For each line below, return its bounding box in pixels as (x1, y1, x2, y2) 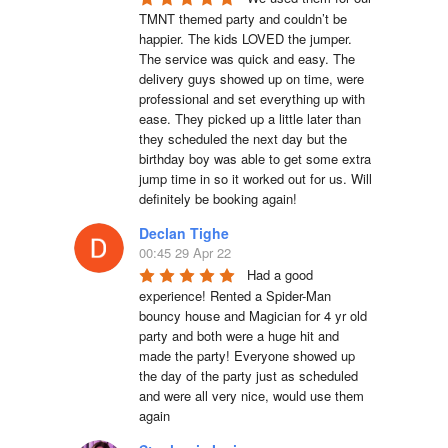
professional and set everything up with (139, 88, 365, 108)
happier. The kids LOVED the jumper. (139, 28, 352, 48)
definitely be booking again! (139, 188, 297, 208)
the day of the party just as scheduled (139, 365, 358, 385)
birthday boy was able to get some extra (139, 148, 371, 168)
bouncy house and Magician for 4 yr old (139, 305, 367, 325)
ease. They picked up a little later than (139, 108, 361, 128)
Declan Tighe (139, 222, 229, 243)
